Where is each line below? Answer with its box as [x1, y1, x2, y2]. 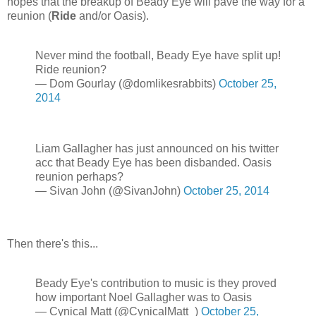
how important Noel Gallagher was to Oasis [35, 291, 252, 304]
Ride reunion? [35, 63, 107, 75]
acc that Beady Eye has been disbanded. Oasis [35, 156, 272, 169]
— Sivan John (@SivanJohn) [35, 184, 183, 197]
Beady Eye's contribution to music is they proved [35, 277, 276, 290]
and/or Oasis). [76, 10, 149, 23]
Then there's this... [7, 238, 98, 250]
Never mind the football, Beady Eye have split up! [35, 49, 281, 61]
